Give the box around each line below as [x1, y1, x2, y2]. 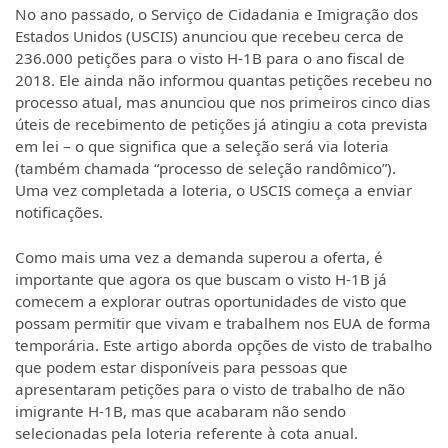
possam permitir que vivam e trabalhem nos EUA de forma [15, 312, 431, 333]
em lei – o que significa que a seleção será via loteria [15, 135, 389, 156]
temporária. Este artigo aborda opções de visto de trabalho [15, 334, 432, 355]
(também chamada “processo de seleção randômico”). [15, 157, 396, 178]
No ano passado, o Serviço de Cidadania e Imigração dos [15, 3, 418, 24]
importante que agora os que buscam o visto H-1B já [15, 268, 387, 289]
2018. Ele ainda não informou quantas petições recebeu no [15, 69, 432, 90]
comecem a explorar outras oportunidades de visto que [15, 290, 407, 311]
